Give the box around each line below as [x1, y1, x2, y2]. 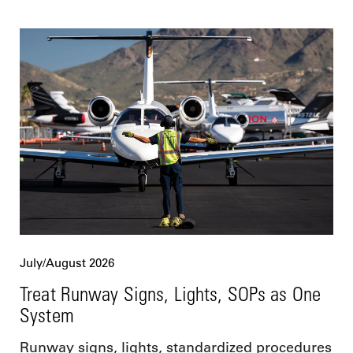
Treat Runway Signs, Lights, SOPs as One [20, 282, 321, 306]
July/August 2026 [20, 255, 114, 271]
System [20, 303, 74, 327]
